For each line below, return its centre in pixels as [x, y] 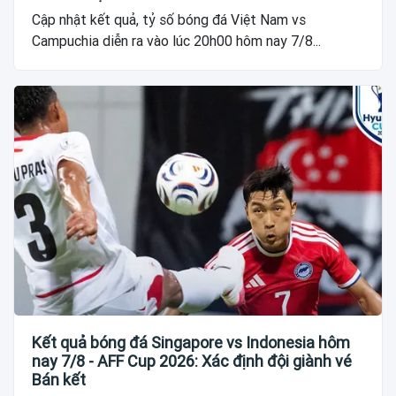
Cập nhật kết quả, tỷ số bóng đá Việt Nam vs [169, 20]
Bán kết [59, 380]
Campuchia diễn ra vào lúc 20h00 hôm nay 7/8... [176, 42]
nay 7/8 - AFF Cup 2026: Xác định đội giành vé [192, 362]
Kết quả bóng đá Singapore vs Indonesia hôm [191, 343]
